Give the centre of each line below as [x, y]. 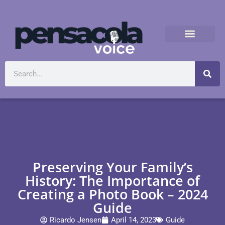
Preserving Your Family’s [113, 167]
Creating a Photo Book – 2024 [113, 194]
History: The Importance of [113, 181]
